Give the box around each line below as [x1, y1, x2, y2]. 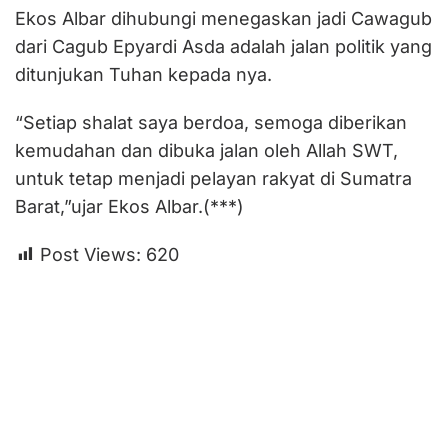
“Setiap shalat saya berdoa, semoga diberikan [15, 112, 407, 133]
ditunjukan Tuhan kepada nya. [15, 64, 272, 85]
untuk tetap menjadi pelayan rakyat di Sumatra [15, 168, 412, 189]
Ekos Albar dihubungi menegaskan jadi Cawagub [15, 8, 432, 29]
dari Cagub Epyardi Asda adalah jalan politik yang [15, 36, 432, 57]
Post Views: [40, 244, 141, 265]
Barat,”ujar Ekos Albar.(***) [15, 196, 244, 217]
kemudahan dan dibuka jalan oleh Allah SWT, [15, 140, 398, 161]
